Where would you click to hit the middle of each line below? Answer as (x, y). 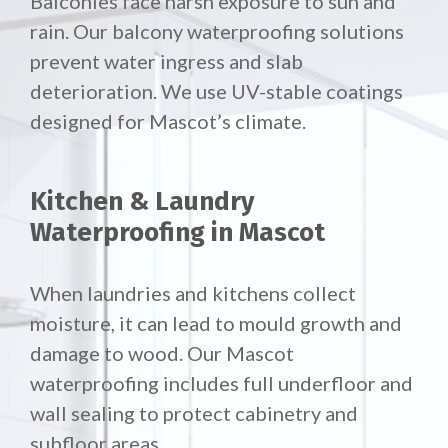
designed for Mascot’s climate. (168, 121)
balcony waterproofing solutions (258, 31)
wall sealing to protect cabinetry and (194, 413)
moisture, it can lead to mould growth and (216, 323)
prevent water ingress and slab (166, 61)
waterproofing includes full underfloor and (221, 383)
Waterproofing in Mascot (177, 233)
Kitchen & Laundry (142, 202)
